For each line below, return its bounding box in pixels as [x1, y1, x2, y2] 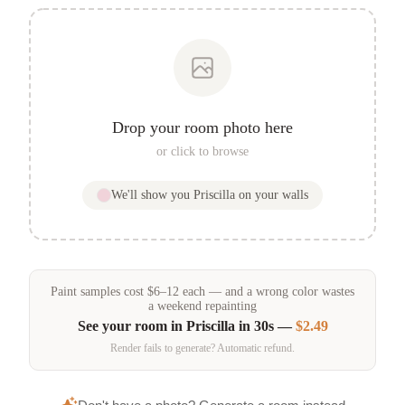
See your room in [77, 318, 186, 334]
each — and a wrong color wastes [179, 284, 354, 298]
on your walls [235, 187, 308, 202]
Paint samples [51, 284, 120, 298]
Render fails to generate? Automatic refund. [110, 342, 295, 355]
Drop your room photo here [112, 118, 293, 137]
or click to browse [156, 144, 249, 158]
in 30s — [234, 318, 296, 334]
